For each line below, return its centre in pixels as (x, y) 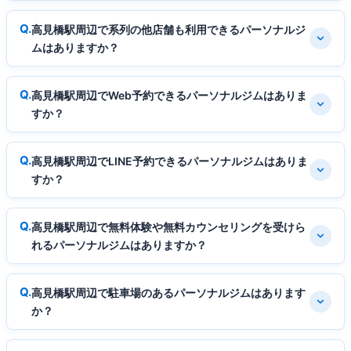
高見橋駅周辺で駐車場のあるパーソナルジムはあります (168, 293)
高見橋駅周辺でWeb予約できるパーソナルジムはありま (169, 96)
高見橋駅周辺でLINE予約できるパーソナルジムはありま (170, 161)
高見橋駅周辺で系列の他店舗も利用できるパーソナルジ (168, 30)
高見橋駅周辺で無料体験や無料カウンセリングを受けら (168, 227)
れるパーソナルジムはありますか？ (119, 245)
